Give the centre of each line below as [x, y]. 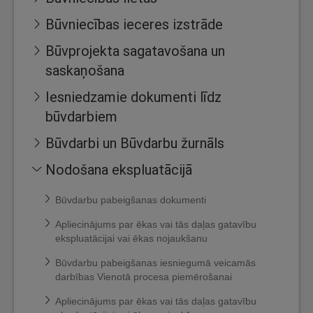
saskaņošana [85, 70]
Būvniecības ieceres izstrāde [134, 24]
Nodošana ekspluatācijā [119, 169]
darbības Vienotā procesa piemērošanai [144, 277]
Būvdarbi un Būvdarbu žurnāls [135, 143]
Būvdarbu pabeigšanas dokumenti [131, 200]
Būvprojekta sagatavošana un [135, 51]
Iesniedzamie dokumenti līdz [133, 97]
